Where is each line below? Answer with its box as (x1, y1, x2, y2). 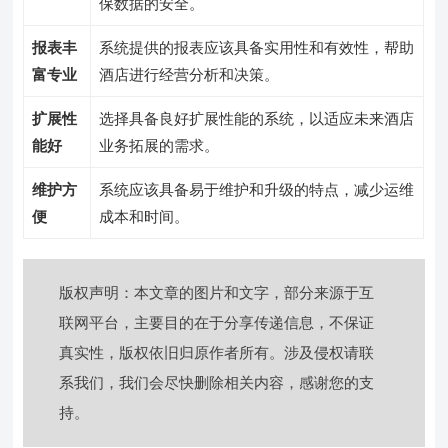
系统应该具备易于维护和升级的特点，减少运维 (99, 181, 415, 199)
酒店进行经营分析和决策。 (99, 66, 280, 84)
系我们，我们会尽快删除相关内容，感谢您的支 (59, 374, 375, 392)
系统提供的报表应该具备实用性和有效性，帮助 (99, 39, 415, 57)
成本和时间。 (99, 208, 190, 226)
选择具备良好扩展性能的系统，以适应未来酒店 (99, 110, 415, 128)
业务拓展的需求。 (99, 137, 220, 155)
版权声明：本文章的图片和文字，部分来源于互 (59, 284, 375, 302)
